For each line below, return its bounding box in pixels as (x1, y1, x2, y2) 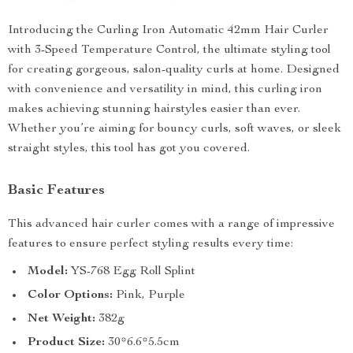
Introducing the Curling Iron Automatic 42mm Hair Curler (8, 24, 329, 37)
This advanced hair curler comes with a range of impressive (8, 218, 335, 231)
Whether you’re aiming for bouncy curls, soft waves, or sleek (8, 123, 341, 136)
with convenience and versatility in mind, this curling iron (8, 84, 322, 96)
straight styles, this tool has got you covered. (8, 143, 250, 155)
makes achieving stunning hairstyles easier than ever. (8, 103, 300, 116)
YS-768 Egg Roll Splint (68, 266, 195, 278)
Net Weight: (28, 313, 95, 325)
